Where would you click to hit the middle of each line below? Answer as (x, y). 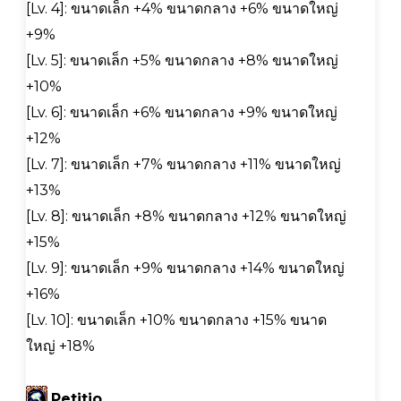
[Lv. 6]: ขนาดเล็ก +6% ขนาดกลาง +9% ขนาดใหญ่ (182, 112)
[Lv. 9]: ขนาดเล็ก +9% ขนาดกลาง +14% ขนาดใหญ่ (185, 268)
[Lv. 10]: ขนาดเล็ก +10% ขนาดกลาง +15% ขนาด (176, 320)
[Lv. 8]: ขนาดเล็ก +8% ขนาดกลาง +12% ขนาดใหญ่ (186, 216)
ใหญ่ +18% (60, 346)
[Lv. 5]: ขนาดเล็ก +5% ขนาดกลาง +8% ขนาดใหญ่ (182, 60)
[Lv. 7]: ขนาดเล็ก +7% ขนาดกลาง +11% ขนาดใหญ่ (183, 164)
